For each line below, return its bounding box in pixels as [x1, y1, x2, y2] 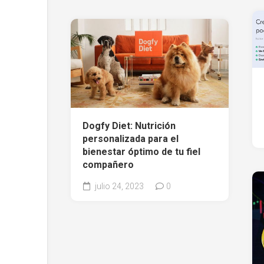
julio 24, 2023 [93, 181, 144, 192]
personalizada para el [82, 133, 179, 145]
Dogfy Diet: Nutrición [82, 120, 176, 132]
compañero [82, 159, 134, 171]
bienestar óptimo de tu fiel [82, 146, 200, 158]
